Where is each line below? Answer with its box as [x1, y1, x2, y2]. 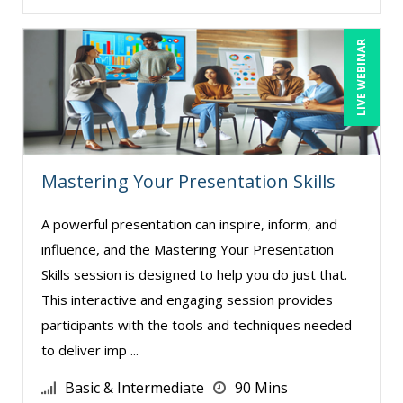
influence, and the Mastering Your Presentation [41, 239, 334, 258]
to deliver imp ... [41, 340, 139, 359]
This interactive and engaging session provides [41, 290, 333, 309]
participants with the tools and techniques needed [41, 315, 352, 334]
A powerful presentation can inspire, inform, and [41, 214, 337, 233]
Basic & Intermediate [65, 377, 204, 398]
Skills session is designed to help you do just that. [41, 264, 347, 283]
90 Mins [235, 377, 288, 398]
